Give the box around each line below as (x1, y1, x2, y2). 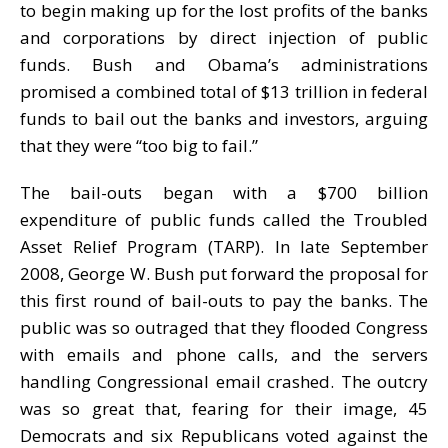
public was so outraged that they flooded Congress (20, 315, 428, 339)
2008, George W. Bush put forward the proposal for (20, 261, 428, 285)
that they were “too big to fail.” (20, 133, 258, 157)
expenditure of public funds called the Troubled (20, 207, 428, 231)
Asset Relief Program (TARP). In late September (20, 234, 428, 258)
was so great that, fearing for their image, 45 (20, 396, 428, 420)
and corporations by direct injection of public (20, 25, 428, 49)
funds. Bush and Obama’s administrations (20, 52, 428, 76)
